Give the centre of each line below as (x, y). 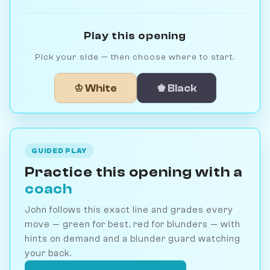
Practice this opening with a (133, 172)
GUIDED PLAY (59, 150)
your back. (48, 253)
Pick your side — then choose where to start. (135, 57)
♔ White (95, 88)
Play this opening (135, 36)
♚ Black (176, 88)
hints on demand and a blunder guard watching (133, 238)
